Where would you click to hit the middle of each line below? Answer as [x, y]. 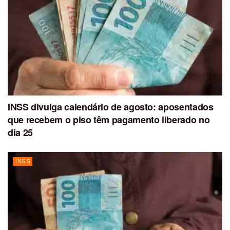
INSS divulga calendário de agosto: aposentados [111, 107]
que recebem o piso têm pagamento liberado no [109, 120]
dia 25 [20, 133]
